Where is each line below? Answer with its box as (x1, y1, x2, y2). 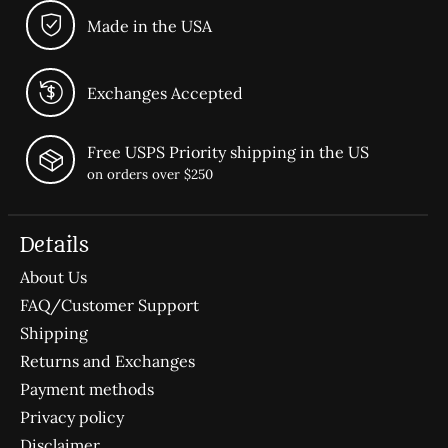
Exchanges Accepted (87, 83, 244, 104)
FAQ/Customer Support (20, 295, 199, 316)
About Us (20, 267, 87, 288)
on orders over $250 (87, 166, 214, 184)
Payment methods (20, 379, 154, 400)
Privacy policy (20, 407, 124, 428)
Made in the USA (87, 15, 213, 36)
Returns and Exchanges (20, 351, 195, 372)
